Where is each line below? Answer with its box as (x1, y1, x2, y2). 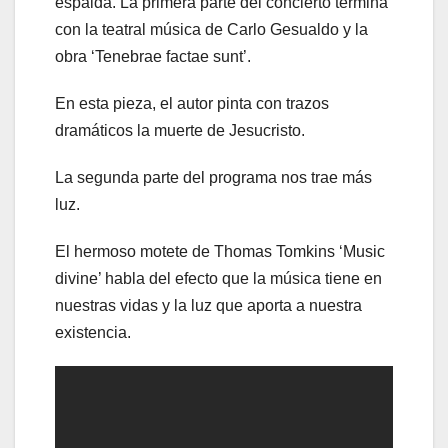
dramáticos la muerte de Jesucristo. (55, 122, 305, 140)
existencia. (55, 324, 131, 342)
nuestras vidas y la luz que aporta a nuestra (55, 297, 362, 315)
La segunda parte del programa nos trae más (55, 169, 372, 187)
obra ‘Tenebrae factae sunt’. (55, 48, 251, 66)
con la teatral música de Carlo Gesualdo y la (55, 21, 368, 39)
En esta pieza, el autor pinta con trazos (55, 95, 329, 113)
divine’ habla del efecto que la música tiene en (55, 270, 382, 288)
